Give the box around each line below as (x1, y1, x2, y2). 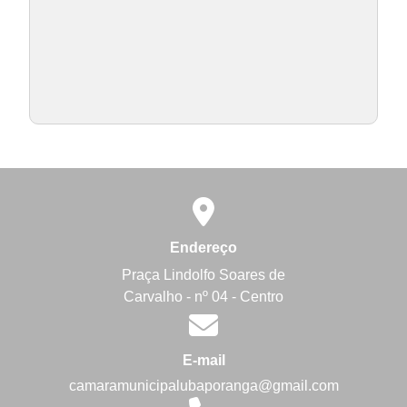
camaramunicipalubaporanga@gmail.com (68, 377, 339, 393)
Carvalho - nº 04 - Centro (124, 288, 283, 304)
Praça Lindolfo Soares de (122, 266, 285, 283)
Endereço (170, 239, 237, 255)
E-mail (182, 352, 225, 369)
